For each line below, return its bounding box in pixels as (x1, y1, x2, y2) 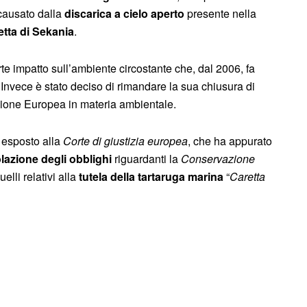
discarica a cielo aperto (64, 5, 184, 21)
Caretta (230, 168, 265, 184)
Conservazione (181, 150, 255, 167)
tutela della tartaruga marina (79, 168, 223, 184)
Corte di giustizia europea (63, 132, 188, 149)
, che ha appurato (188, 132, 272, 149)
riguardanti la (112, 150, 181, 167)
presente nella (184, 5, 256, 21)
